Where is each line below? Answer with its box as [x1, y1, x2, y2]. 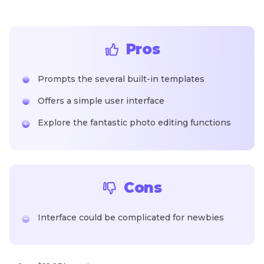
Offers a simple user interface [38, 95, 164, 107]
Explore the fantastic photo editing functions [38, 117, 231, 128]
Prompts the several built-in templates [38, 74, 204, 85]
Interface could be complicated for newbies [38, 212, 224, 223]
